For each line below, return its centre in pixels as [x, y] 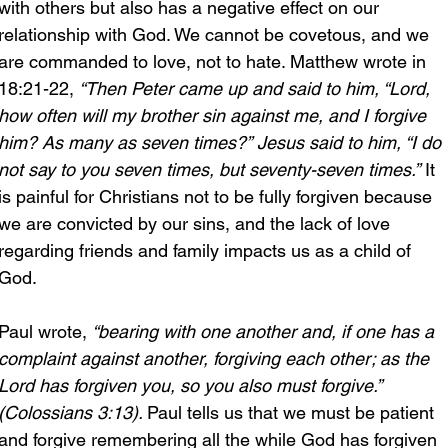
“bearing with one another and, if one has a [265, 331]
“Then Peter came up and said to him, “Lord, [257, 88]
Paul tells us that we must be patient [293, 412]
